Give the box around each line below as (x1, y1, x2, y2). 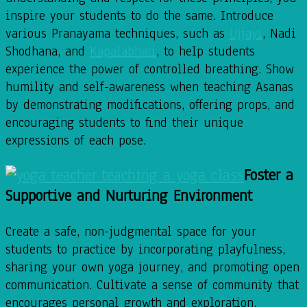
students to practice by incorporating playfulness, (5, 240, 285, 258)
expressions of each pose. (5, 131, 146, 149)
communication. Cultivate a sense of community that (5, 275, 299, 294)
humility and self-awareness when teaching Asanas (5, 77, 293, 96)
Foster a (244, 165, 293, 186)
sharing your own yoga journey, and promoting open (5, 258, 299, 276)
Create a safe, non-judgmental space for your (5, 222, 256, 241)
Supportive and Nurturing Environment (5, 186, 252, 207)
